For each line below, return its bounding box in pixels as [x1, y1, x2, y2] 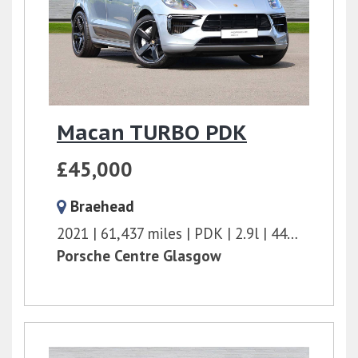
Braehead [70, 197, 134, 216]
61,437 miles [101, 224, 182, 243]
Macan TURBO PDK [57, 119, 247, 145]
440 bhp [271, 224, 287, 243]
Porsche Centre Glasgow [57, 246, 221, 265]
